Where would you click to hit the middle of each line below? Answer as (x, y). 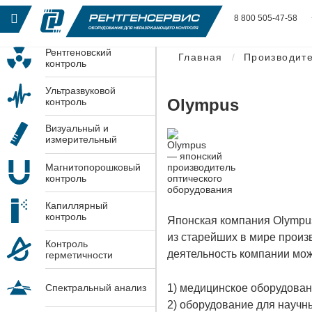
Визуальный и (77, 128)
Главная (201, 57)
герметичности (79, 255)
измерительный (81, 139)
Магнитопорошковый (93, 167)
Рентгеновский (78, 52)
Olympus (203, 104)
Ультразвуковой (80, 90)
